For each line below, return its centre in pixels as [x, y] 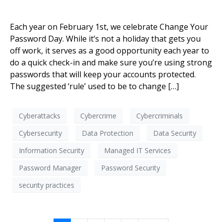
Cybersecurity [40, 133]
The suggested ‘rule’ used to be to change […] [94, 86]
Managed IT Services [138, 150]
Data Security [175, 133]
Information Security [52, 150]
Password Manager [50, 167]
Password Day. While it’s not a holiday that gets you [105, 39]
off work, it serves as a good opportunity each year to [110, 51]
